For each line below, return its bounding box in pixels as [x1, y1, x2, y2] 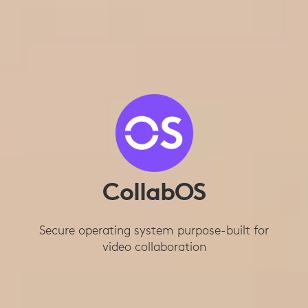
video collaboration [102, 239, 206, 255]
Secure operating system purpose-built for [39, 222, 269, 239]
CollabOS [102, 176, 206, 207]
